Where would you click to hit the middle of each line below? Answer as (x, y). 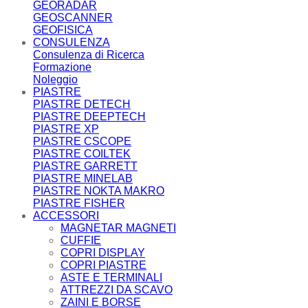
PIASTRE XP (66, 129)
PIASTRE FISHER (79, 203)
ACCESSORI (66, 216)
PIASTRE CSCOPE (82, 141)
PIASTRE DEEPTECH (89, 117)
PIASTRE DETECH (82, 104)
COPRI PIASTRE (103, 265)
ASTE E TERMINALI (111, 277)
